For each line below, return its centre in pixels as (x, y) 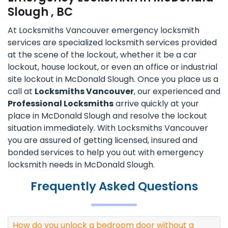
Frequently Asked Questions (114, 187)
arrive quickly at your (156, 104)
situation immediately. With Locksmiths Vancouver (108, 128)
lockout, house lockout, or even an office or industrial (112, 67)
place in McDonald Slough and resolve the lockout (107, 116)
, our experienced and (177, 92)
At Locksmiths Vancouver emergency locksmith (104, 31)
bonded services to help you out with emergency (106, 153)
